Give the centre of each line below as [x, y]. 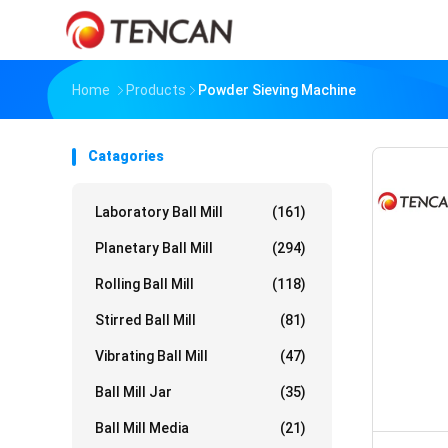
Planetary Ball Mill [154, 248]
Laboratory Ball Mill [159, 212]
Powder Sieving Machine [277, 90]
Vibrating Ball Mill [151, 356]
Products [156, 90]
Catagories [126, 156]
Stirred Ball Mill [145, 320]
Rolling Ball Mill [144, 284]
